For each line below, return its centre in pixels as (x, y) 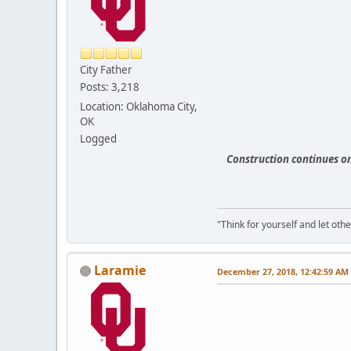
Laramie (120, 270)
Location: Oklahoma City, (139, 106)
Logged (98, 138)
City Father (106, 69)
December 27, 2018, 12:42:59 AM (283, 271)
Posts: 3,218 (110, 87)
